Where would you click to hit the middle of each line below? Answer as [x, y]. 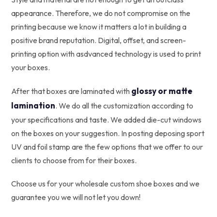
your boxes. [31, 67]
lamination [33, 105]
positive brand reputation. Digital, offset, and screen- [99, 40]
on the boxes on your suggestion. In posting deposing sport [108, 133]
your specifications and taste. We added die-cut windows [106, 119]
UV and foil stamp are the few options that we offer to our [107, 147]
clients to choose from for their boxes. [74, 160]
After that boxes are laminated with [71, 91]
